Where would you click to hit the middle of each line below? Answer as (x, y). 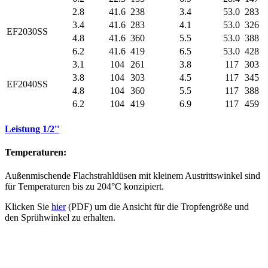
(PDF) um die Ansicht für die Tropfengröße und (157, 207)
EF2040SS (27, 84)
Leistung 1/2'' (32, 129)
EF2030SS (27, 31)
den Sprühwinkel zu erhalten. (60, 218)
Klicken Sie (28, 207)
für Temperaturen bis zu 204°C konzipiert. (84, 187)
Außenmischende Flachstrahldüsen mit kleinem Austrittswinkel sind (133, 176)
